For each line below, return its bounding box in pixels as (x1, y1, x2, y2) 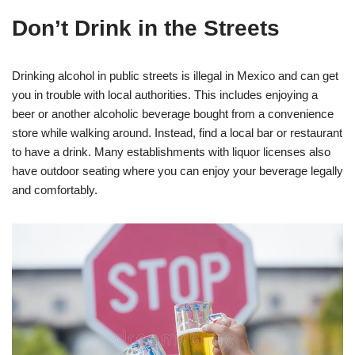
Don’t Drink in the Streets (12, 15, 280, 40)
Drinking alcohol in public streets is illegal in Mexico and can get (12, 68, 338, 82)
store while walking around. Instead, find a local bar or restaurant (12, 125, 342, 139)
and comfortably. (12, 182, 97, 197)
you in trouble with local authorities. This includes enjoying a (12, 87, 318, 101)
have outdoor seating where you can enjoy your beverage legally (12, 163, 343, 177)
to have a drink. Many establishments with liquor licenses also (12, 144, 330, 158)
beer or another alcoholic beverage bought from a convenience (12, 106, 334, 120)
